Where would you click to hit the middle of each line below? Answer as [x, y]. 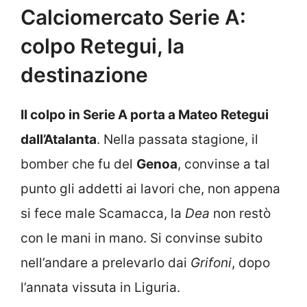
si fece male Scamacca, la [103, 213]
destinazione [84, 74]
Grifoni [211, 262]
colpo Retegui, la [102, 46]
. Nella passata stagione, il [177, 139]
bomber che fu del [78, 164]
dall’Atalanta [59, 139]
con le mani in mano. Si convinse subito [142, 238]
